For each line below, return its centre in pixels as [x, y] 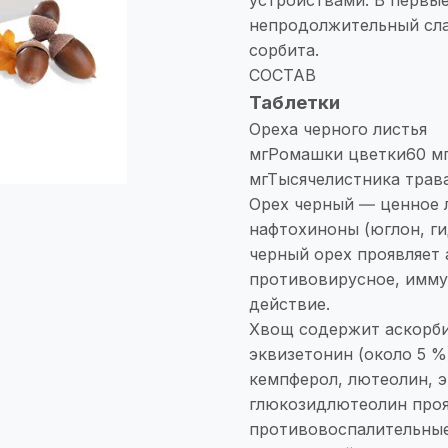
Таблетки [294, 102]
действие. [289, 303]
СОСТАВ [282, 74]
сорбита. [284, 49]
